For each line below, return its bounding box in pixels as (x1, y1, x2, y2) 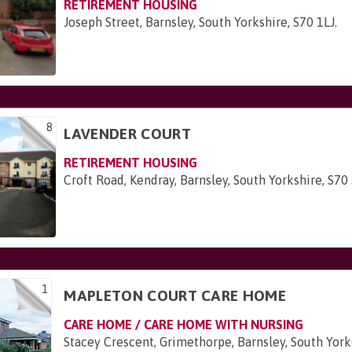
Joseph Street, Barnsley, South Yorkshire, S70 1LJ (64, 14, 335, 29)
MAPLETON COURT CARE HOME (64, 286, 287, 304)
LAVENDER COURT (64, 124, 191, 142)
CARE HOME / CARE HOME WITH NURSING (64, 317, 304, 332)
